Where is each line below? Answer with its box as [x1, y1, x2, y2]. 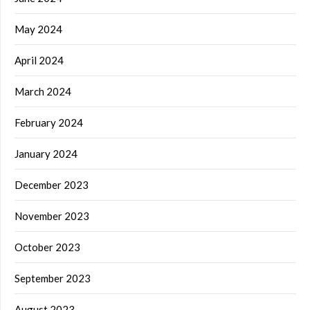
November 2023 [15, 210, 89, 223]
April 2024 [15, 54, 64, 67]
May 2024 [15, 23, 62, 36]
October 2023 [15, 241, 80, 254]
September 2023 [15, 272, 91, 285]
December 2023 [15, 179, 89, 192]
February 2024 [15, 116, 83, 129]
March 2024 [15, 85, 71, 98]
